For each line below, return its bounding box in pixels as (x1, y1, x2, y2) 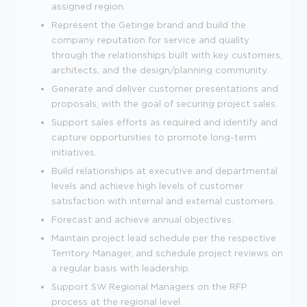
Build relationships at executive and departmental (51, 165, 278, 175)
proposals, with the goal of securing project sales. (51, 98, 278, 108)
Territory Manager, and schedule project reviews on (51, 247, 283, 258)
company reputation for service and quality (51, 34, 249, 45)
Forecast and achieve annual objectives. (51, 214, 234, 224)
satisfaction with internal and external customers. (51, 195, 275, 206)
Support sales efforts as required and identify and (51, 116, 278, 127)
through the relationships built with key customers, (51, 49, 282, 60)
